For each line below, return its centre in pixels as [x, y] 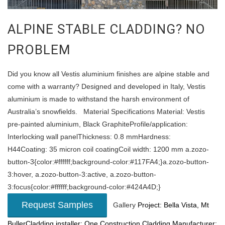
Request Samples [57, 205]
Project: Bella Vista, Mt [173, 205]
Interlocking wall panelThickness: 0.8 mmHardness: [89, 136]
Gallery [122, 205]
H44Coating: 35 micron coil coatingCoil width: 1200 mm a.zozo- [108, 149]
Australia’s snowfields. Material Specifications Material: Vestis [106, 111]
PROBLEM [39, 49]
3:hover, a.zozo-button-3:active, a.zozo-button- [82, 174]
